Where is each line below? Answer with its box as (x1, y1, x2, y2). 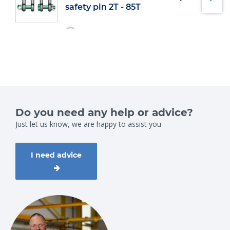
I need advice (31, 150, 82, 160)
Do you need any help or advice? (15, 106, 193, 119)
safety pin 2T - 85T (65, 2, 141, 12)
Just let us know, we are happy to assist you (15, 119, 161, 129)
